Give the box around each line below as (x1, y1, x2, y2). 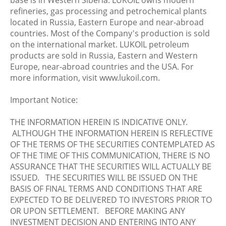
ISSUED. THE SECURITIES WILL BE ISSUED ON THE (10, 172, 198, 183)
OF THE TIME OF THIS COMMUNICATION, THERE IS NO (10, 150, 210, 161)
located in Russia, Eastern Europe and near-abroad (10, 17, 204, 28)
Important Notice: (10, 94, 78, 105)
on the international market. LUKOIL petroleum (10, 39, 189, 50)
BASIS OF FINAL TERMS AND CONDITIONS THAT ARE (10, 183, 202, 194)
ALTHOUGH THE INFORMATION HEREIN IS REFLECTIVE (10, 128, 213, 139)
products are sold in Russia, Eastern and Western (10, 50, 198, 61)
